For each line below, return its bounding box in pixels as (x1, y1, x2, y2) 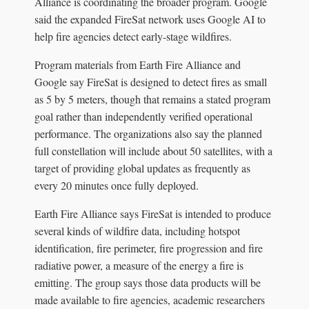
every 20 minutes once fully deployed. (34, 177, 199, 192)
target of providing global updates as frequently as (34, 160, 250, 175)
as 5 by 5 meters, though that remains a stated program (34, 91, 270, 106)
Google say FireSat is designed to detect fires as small (34, 74, 267, 89)
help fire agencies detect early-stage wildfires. (34, 28, 232, 43)
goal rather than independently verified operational (34, 108, 252, 123)
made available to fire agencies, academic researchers (34, 292, 265, 307)
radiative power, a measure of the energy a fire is (34, 257, 243, 272)
